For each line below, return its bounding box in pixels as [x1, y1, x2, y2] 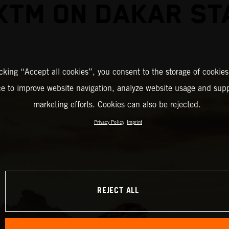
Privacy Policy [94, 119, 124, 125]
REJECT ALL [97, 183, 139, 199]
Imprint [127, 119, 142, 125]
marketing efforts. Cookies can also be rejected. [33, 99, 201, 109]
